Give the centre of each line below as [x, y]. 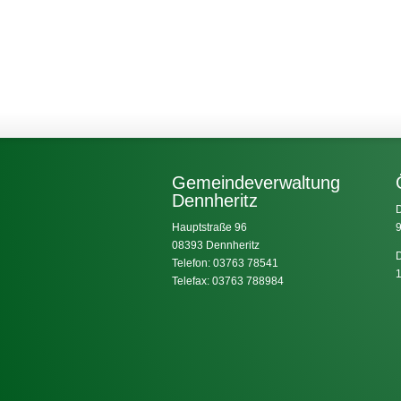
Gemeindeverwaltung [256, 183]
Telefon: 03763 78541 [225, 263]
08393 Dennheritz [216, 245]
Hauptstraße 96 [209, 227]
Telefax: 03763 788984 [228, 281]
